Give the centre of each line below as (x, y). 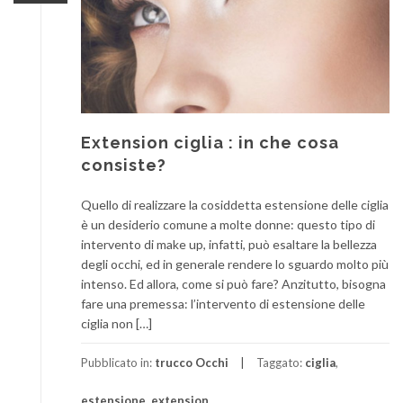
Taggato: (281, 362)
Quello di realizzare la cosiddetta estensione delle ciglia (235, 204)
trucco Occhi (192, 362)
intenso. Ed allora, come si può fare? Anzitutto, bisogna (233, 283)
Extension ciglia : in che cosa (210, 142)
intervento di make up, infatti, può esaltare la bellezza (229, 244)
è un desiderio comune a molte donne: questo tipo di (228, 224)
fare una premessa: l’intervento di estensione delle (223, 303)
